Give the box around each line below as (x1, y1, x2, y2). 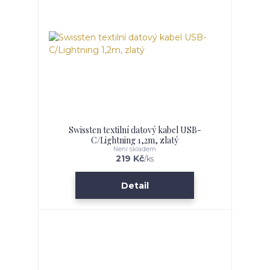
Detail (121, 180, 149, 191)
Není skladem (113, 145, 157, 153)
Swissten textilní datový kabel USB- (68, 124, 201, 136)
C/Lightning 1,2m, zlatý (91, 134, 179, 146)
